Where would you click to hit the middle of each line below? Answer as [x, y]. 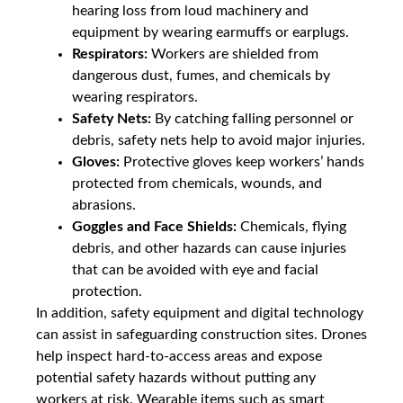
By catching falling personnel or [252, 119]
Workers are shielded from [233, 54]
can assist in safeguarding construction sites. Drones [201, 335]
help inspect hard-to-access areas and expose [179, 357]
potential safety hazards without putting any [176, 378]
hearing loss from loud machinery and [190, 11]
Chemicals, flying [291, 227]
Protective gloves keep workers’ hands [242, 162]
